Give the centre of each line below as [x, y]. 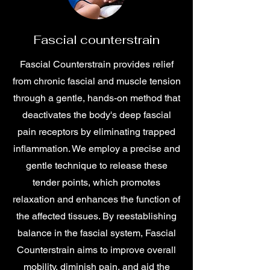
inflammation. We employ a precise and [96, 149]
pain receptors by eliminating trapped [96, 132]
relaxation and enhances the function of [96, 199]
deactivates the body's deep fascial [96, 115]
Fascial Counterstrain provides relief [96, 64]
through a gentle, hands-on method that [96, 98]
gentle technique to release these [96, 165]
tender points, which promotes [96, 182]
